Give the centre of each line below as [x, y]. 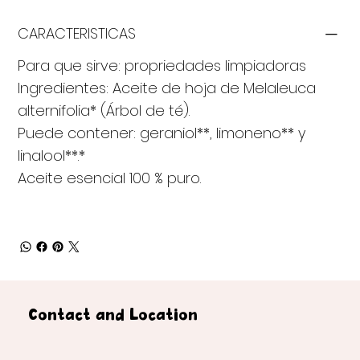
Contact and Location [113, 316]
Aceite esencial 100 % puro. [110, 178]
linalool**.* [52, 156]
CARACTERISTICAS [77, 34]
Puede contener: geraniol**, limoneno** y [162, 133]
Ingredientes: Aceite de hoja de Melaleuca [167, 88]
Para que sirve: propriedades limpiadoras [162, 66]
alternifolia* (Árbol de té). [104, 111]
